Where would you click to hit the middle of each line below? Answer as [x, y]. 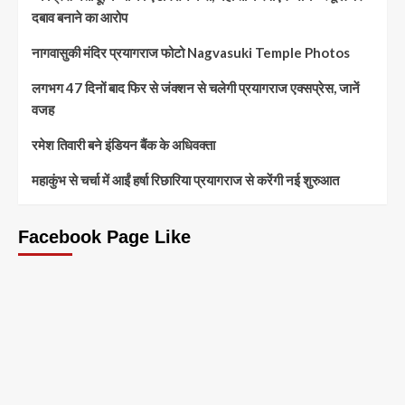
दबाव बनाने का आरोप [80, 18]
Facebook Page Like [104, 237]
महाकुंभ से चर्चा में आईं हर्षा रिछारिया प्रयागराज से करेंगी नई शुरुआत [185, 180]
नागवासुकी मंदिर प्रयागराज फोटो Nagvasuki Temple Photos [191, 53]
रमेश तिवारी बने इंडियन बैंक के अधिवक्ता [123, 145]
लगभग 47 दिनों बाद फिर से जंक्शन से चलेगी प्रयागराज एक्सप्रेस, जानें [196, 88]
